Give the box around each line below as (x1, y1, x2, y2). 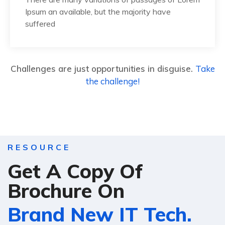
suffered (25, 19, 55, 29)
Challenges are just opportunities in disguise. (10, 63, 195, 74)
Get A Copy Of (8, 159, 143, 184)
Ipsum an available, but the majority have (25, 7, 171, 17)
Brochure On (8, 178, 125, 203)
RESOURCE (8, 142, 71, 153)
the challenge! (85, 76, 140, 87)
